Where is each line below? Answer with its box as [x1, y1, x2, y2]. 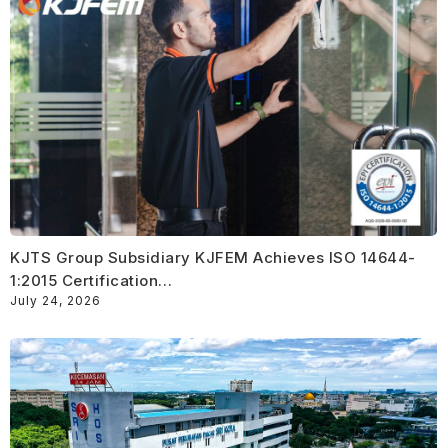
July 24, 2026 [10, 292, 101, 308]
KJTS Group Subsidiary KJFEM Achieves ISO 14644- [10, 247, 416, 267]
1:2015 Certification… [10, 270, 173, 290]
